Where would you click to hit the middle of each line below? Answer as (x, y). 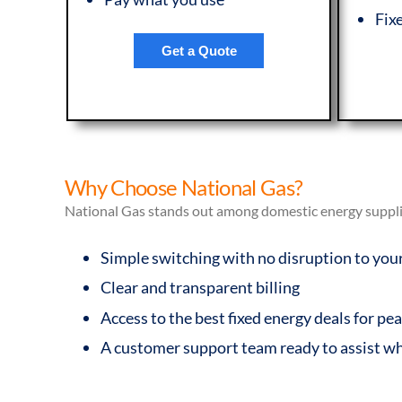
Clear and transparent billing (200, 288)
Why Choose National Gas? (184, 187)
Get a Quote (199, 50)
